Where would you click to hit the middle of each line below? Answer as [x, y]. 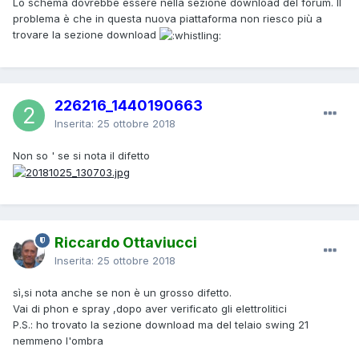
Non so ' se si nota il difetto [81, 155]
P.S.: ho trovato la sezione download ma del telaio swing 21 [161, 324]
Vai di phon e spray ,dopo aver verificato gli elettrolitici [150, 308]
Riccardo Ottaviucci [126, 242]
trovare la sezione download [86, 34]
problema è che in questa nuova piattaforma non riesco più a [167, 18]
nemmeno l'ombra [58, 340]
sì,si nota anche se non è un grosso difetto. [122, 292]
